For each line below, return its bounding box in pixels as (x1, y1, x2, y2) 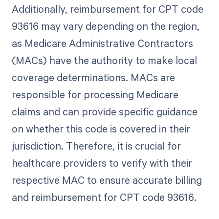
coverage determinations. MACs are (11, 70, 175, 84)
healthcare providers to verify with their (11, 156, 192, 170)
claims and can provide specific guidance (11, 105, 197, 118)
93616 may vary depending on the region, (11, 19, 199, 33)
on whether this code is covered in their (11, 122, 190, 135)
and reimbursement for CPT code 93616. (11, 190, 197, 204)
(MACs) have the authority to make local (11, 53, 197, 67)
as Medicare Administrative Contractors (11, 36, 193, 50)
